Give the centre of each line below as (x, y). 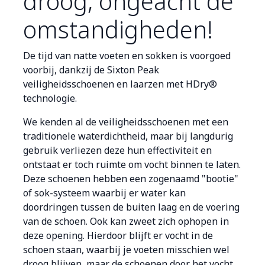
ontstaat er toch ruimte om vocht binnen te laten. (132, 165)
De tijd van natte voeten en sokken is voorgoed (127, 56)
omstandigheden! (118, 30)
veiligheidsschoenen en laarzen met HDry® (120, 84)
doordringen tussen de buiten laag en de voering (131, 207)
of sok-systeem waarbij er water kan (104, 193)
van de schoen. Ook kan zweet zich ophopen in (126, 222)
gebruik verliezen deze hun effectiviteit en (117, 151)
